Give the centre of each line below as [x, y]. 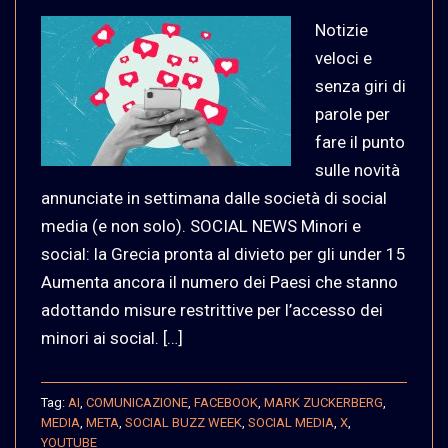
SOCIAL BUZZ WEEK [183, 422]
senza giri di [360, 85]
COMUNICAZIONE [137, 402]
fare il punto [360, 141]
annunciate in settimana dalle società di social [214, 197]
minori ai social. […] [112, 337]
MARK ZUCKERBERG [323, 402]
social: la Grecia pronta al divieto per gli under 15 [223, 253]
